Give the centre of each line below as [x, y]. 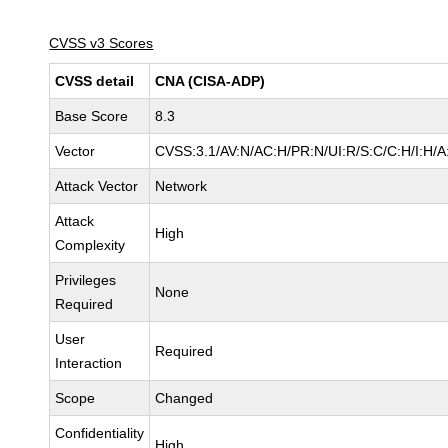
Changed [184, 398]
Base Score [92, 116]
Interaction [89, 363]
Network [181, 186]
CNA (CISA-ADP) [210, 81]
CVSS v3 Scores [101, 43]
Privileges [86, 280]
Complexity [90, 245]
